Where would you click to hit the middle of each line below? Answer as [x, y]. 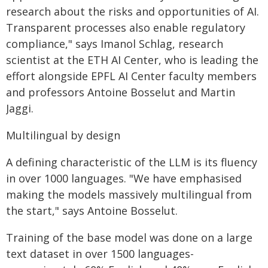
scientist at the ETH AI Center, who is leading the [132, 60]
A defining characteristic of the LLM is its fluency [132, 162]
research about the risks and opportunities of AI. [133, 11]
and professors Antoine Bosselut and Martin [121, 92]
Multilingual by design [63, 135]
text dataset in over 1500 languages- [100, 254]
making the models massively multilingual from [129, 194]
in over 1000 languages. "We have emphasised [124, 178]
